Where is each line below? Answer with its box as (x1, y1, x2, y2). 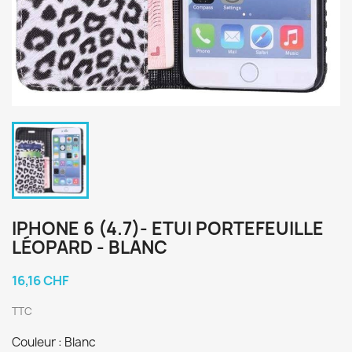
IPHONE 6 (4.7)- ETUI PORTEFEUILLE (12, 217, 324, 240)
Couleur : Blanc (12, 334, 96, 350)
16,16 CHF (12, 272, 69, 289)
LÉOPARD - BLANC (12, 236, 167, 259)
